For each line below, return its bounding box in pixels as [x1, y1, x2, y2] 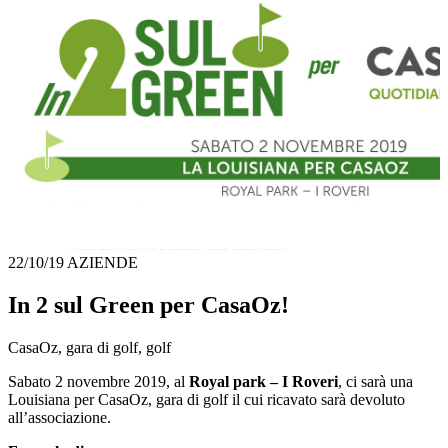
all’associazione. [8, 408, 111, 426]
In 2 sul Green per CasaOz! [8, 292, 289, 319]
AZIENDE [67, 254, 138, 272]
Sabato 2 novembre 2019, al [8, 372, 189, 390]
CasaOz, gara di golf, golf [8, 338, 171, 356]
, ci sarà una [338, 372, 413, 390]
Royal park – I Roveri [189, 372, 338, 390]
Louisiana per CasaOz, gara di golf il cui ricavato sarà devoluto [8, 390, 405, 408]
